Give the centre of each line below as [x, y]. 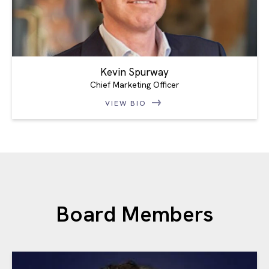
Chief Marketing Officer [134, 85]
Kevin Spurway [134, 72]
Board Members [134, 214]
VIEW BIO [127, 104]
